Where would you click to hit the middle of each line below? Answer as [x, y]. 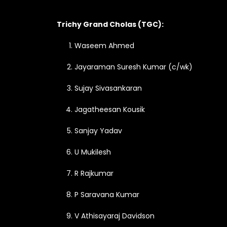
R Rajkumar [94, 173]
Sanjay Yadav [98, 131]
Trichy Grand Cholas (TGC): [110, 24]
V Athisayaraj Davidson [115, 216]
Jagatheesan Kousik [110, 109]
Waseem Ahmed [104, 46]
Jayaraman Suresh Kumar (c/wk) [134, 67]
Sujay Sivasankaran [108, 88]
